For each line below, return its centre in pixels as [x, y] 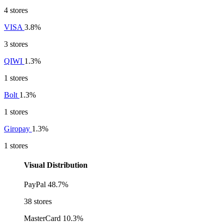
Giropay [18, 128]
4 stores [16, 10]
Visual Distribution [56, 165]
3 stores [16, 44]
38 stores [38, 202]
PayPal [35, 185]
